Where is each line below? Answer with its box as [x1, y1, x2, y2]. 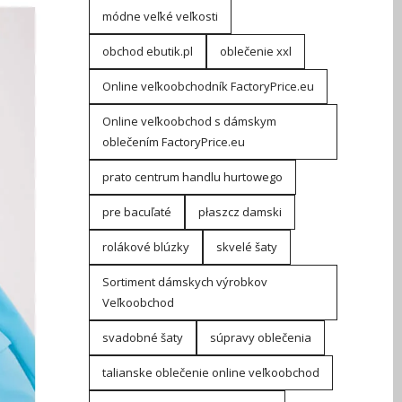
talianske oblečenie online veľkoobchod [101, 364, 319, 380]
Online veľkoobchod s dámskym [101, 113, 276, 129]
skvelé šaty [215, 239, 277, 255]
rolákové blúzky [101, 239, 189, 255]
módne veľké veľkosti [101, 8, 218, 24]
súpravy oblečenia [209, 329, 311, 345]
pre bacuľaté [101, 204, 171, 220]
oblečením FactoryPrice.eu [101, 134, 245, 150]
